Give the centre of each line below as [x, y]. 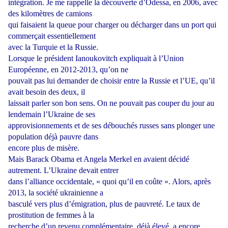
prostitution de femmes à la [51, 215]
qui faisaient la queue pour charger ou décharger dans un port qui [112, 25]
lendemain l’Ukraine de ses [52, 115]
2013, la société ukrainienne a [56, 193]
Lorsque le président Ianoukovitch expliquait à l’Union [96, 59]
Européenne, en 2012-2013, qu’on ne [68, 70]
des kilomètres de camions [50, 14]
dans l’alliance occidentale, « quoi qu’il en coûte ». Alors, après [109, 182]
